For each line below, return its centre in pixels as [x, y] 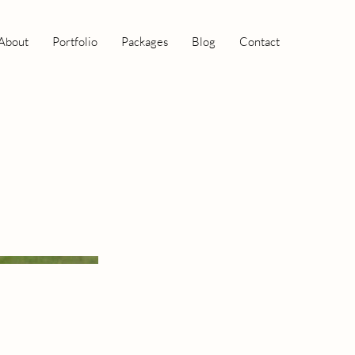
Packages [145, 42]
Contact [260, 42]
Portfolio [75, 42]
